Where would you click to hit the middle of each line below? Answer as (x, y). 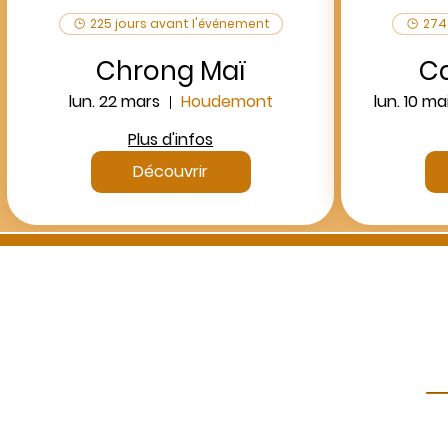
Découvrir (171, 172)
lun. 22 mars (114, 102)
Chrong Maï (170, 71)
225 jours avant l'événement (179, 24)
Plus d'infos (171, 140)
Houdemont (226, 102)
